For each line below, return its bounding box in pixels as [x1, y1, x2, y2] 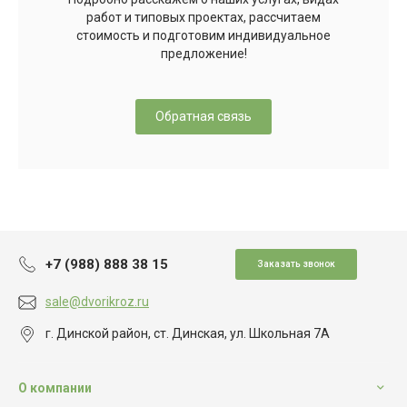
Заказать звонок [257, 259, 335, 269]
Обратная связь [155, 108, 252, 124]
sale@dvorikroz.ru [45, 294, 149, 309]
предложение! [160, 45, 247, 61]
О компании [18, 381, 92, 395]
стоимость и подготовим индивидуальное [76, 27, 331, 43]
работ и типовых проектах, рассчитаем [86, 9, 321, 25]
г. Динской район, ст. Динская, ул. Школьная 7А [45, 326, 330, 341]
